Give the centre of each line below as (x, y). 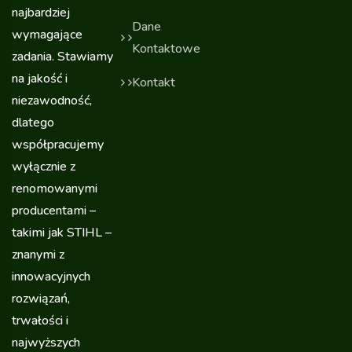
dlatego (33, 123)
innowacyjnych (51, 277)
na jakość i (40, 79)
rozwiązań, (41, 299)
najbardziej (41, 13)
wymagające (47, 35)
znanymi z (38, 255)
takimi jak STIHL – (62, 233)
